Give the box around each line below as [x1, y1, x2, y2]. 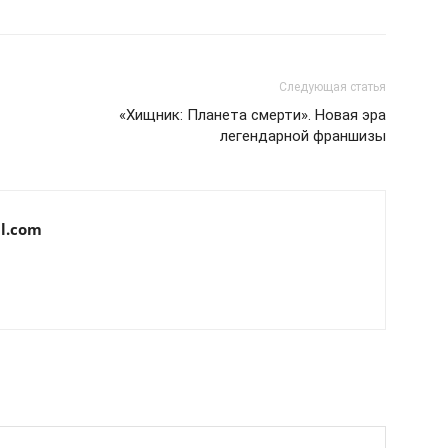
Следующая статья [279, 80, 386, 94]
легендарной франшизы [220, 127, 386, 145]
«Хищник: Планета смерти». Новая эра [119, 106, 386, 124]
